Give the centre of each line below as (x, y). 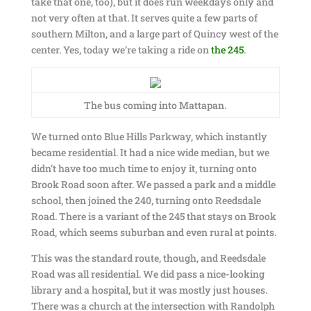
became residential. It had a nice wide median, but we (150, 152)
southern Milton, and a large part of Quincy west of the (154, 34)
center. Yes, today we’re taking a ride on (121, 50)
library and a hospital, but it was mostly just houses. (149, 290)
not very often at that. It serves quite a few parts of (144, 18)
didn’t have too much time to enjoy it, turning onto (144, 168)
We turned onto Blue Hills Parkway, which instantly (149, 136)
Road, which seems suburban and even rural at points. (153, 232)
